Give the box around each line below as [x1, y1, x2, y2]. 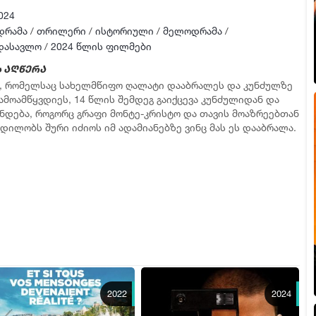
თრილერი [36, 25, 86, 37]
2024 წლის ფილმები [50, 40, 152, 53]
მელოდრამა [162, 25, 222, 37]
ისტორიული [95, 25, 154, 37]
